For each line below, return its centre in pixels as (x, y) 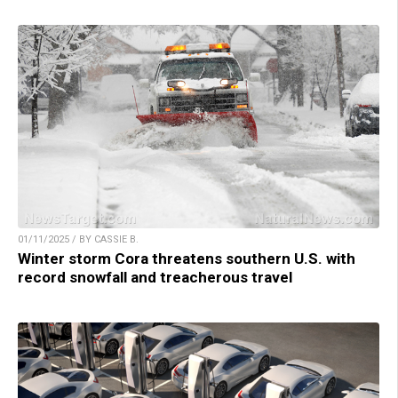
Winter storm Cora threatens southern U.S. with (187, 259)
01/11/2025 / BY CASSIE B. (78, 240)
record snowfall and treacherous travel (155, 278)
